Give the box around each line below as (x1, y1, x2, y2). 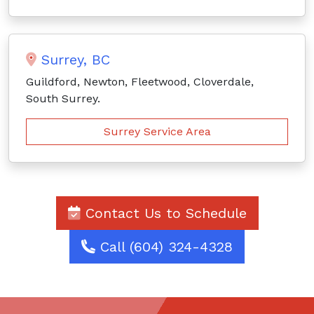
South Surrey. (26, 92, 100, 106)
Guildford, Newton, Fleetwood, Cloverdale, (26, 75, 254, 89)
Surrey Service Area (103, 125, 211, 139)
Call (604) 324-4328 (95, 238, 233, 256)
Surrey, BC (36, 51, 110, 69)
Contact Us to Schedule (80, 205, 247, 222)
